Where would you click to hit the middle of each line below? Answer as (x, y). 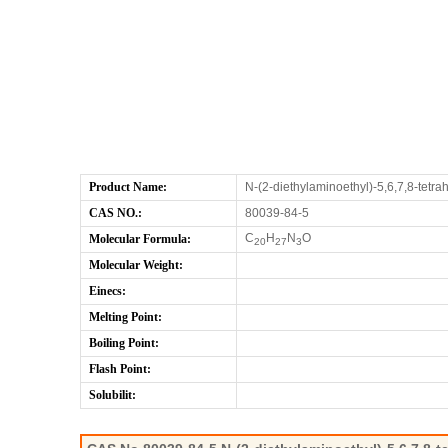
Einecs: (107, 291)
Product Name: (128, 187)
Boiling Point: (124, 343)
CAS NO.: (115, 213)
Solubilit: (112, 395)
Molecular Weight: (136, 265)
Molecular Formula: (140, 239)
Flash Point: (120, 369)
